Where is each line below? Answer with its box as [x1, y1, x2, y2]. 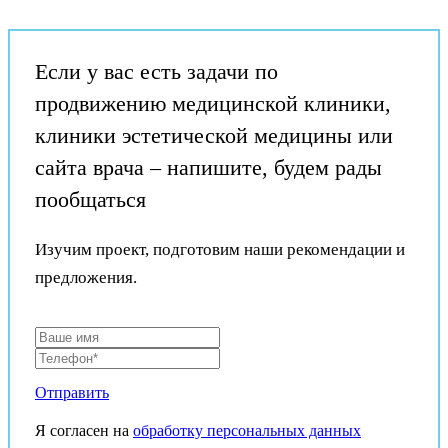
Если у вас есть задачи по [35, 59, 278, 85]
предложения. [35, 268, 137, 288]
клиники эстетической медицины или [35, 123, 393, 149]
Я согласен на [35, 422, 129, 440]
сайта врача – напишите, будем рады [35, 155, 382, 181]
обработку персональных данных [133, 422, 361, 440]
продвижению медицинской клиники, [35, 91, 391, 117]
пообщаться [35, 187, 146, 213]
